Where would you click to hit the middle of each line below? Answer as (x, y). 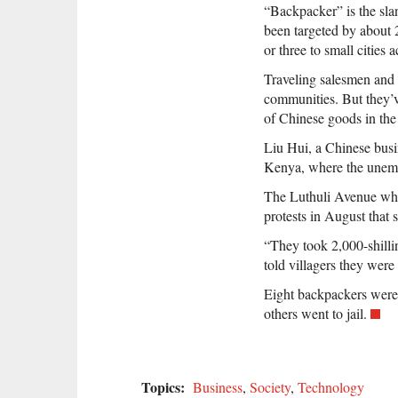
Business (218, 387)
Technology (331, 387)
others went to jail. (315, 313)
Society (270, 387)
